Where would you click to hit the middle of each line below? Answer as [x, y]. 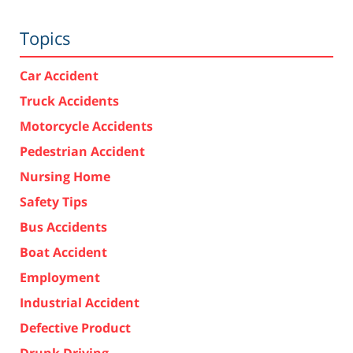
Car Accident [59, 75]
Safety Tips [54, 201]
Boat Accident [63, 252]
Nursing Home [65, 176]
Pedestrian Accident [82, 151]
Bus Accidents [63, 227]
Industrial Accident [80, 302]
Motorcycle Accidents [86, 126]
